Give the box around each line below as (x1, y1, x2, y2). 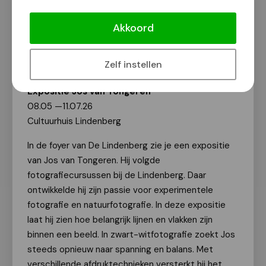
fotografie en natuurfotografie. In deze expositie (27, 199, 226, 211)
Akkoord (112, 21, 154, 35)
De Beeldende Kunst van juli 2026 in (27, 5, 221, 21)
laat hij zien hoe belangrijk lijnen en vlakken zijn (27, 214, 213, 226)
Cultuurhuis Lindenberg (27, 115, 121, 127)
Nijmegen (27, 20, 80, 35)
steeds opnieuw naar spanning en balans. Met (27, 243, 213, 255)
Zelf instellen (104, 58, 162, 71)
